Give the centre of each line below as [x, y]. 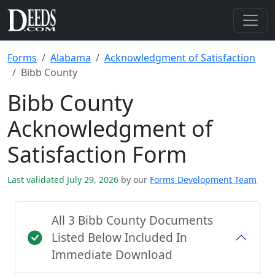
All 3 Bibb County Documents [132, 220]
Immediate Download [112, 255]
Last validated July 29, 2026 [64, 180]
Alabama [71, 58]
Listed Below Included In [119, 238]
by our [134, 180]
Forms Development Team [203, 180]
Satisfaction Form [97, 154]
